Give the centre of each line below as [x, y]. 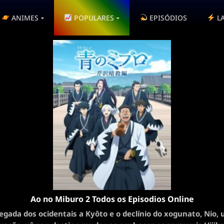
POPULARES [93, 17]
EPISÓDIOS [167, 17]
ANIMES [24, 17]
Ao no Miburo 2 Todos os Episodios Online [112, 199]
